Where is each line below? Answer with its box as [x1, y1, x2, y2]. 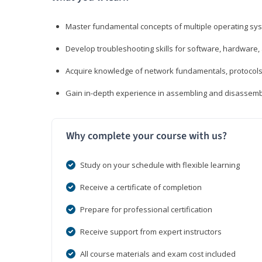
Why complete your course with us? [66, 129, 227, 144]
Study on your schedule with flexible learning [80, 160, 240, 171]
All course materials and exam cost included [80, 249, 236, 260]
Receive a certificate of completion [80, 182, 202, 193]
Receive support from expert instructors [80, 226, 222, 237]
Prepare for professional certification [80, 204, 212, 215]
